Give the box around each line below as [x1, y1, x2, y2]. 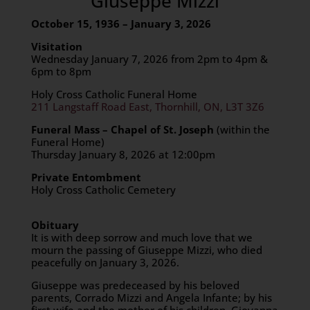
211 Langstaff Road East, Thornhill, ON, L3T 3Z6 [30, 100, 264, 113]
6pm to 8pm [30, 64, 91, 78]
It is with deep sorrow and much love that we [30, 230, 253, 244]
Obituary [30, 218, 79, 232]
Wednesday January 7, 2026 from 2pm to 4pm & [30, 52, 268, 66]
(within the [216, 122, 270, 136]
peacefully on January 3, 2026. [30, 255, 179, 269]
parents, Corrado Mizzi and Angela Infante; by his [30, 291, 272, 304]
